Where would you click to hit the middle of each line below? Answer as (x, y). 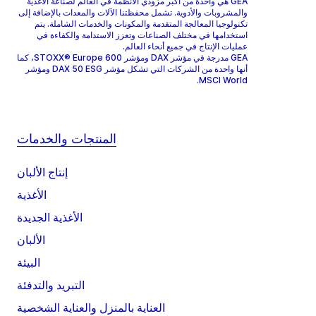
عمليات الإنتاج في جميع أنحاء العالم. (185, 46)
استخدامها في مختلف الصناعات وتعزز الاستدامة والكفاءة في (142, 35)
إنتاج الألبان (42, 172)
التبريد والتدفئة (51, 285)
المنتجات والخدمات (67, 138)
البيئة (29, 262)
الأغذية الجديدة (50, 217)
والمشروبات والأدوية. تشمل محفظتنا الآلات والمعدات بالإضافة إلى (133, 12)
